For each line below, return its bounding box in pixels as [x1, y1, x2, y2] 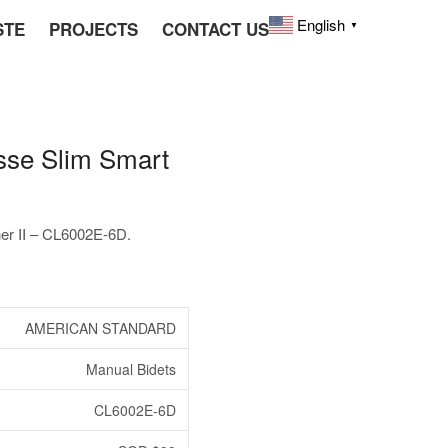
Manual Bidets [86, 359, 176, 379]
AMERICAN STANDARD [25, 318, 176, 338]
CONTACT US [161, 17, 269, 41]
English [296, 14, 345, 36]
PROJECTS [48, 17, 138, 41]
